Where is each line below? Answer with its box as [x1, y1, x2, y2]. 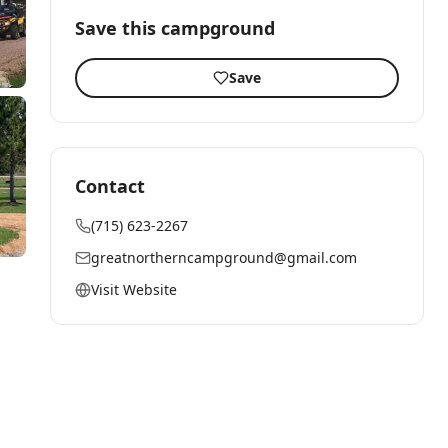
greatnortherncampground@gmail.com [90, 248, 357, 267]
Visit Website [90, 280, 177, 299]
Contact [74, 174, 145, 198]
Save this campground [74, 16, 275, 40]
